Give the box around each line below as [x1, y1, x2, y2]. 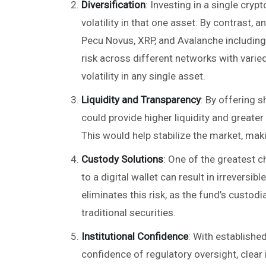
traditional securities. [81, 206, 176, 218]
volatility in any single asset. [81, 69, 205, 82]
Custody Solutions [81, 153, 163, 165]
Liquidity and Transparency [81, 93, 201, 106]
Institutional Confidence [81, 230, 188, 242]
